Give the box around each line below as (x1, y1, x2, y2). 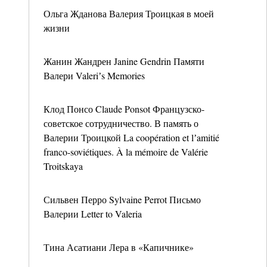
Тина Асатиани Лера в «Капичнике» (44, 241, 194, 253)
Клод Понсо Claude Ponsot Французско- (44, 103, 204, 115)
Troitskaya (44, 160, 83, 172)
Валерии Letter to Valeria (44, 207, 142, 220)
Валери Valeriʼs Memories (44, 69, 145, 82)
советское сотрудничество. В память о (44, 117, 198, 129)
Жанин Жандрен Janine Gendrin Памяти (44, 55, 204, 67)
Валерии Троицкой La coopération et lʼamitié (44, 131, 219, 144)
